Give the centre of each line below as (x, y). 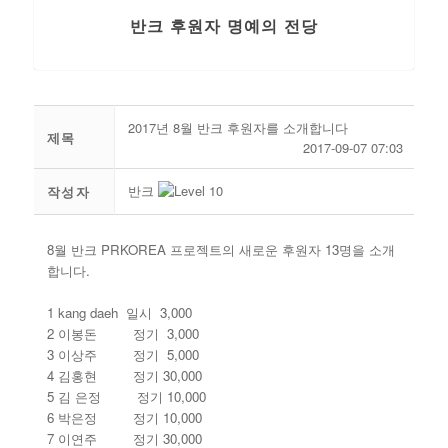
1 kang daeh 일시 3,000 (119, 312)
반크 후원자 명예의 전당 (223, 25)
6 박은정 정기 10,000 (124, 417)
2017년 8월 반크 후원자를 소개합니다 (237, 127)
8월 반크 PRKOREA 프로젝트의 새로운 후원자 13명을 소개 (220, 249)
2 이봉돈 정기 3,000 (122, 333)
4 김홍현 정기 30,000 (124, 375)
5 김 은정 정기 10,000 (126, 396)
